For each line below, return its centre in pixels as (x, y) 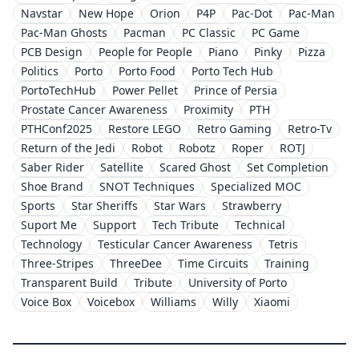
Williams (173, 302)
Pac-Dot (252, 14)
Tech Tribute (186, 225)
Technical (260, 225)
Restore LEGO (145, 129)
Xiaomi (272, 302)
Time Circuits (213, 264)
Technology (51, 244)
